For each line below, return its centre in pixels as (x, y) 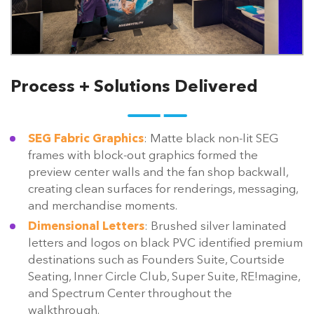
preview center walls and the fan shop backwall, (158, 172)
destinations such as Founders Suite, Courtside (156, 260)
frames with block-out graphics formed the (143, 156)
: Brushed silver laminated (216, 226)
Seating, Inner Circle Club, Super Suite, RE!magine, (164, 277)
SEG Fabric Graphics (86, 139)
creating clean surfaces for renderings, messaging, (163, 189)
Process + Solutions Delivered (134, 87)
